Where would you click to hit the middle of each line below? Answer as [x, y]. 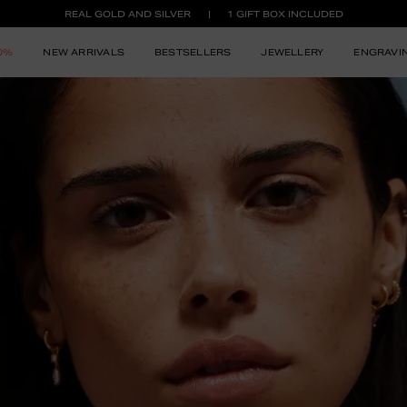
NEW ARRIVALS [84, 52]
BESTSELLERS [193, 52]
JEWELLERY [293, 52]
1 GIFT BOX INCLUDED [285, 14]
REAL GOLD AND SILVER [127, 14]
